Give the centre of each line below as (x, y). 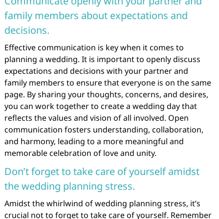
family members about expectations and (96, 15)
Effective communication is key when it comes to (94, 47)
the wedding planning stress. (69, 186)
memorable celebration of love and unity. (80, 153)
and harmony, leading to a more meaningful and (94, 141)
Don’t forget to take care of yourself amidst (102, 171)
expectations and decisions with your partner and (96, 71)
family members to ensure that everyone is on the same (108, 83)
